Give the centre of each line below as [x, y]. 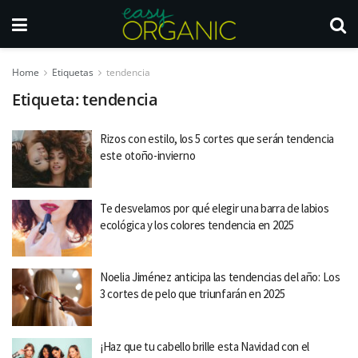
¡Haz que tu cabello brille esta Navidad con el [205, 346]
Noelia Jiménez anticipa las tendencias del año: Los [220, 277]
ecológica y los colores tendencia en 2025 [197, 225]
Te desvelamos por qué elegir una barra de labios [215, 208]
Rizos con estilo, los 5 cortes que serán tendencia [217, 139]
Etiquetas [73, 72]
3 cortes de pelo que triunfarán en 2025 [193, 294]
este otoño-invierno [148, 155]
